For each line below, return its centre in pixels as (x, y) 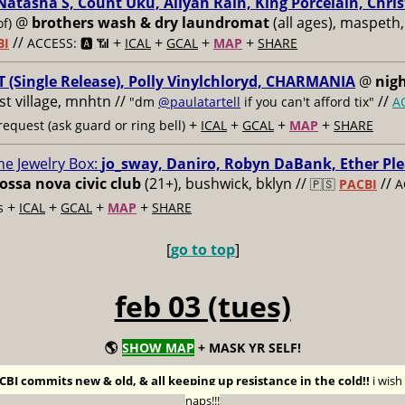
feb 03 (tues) (202, 306)
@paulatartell (199, 102)
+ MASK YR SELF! (247, 348)
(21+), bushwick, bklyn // (226, 184)
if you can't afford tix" (307, 102)
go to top (202, 250)
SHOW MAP (158, 348)
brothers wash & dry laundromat (151, 23)
